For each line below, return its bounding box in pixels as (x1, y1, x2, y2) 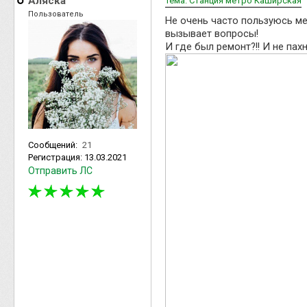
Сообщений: (28, 139, 79, 150)
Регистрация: (28, 151, 84, 162)
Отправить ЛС (28, 164, 93, 176)
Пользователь (28, 9, 84, 19)
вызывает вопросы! (165, 27, 258, 40)
